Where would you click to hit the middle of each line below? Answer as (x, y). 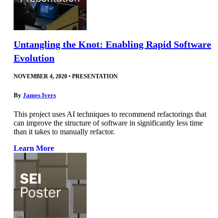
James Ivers (39, 95)
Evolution (34, 58)
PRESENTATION (95, 77)
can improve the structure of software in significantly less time (108, 123)
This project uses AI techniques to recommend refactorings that (110, 114)
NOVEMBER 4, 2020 (40, 77)
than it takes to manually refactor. (64, 131)
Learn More (34, 148)
